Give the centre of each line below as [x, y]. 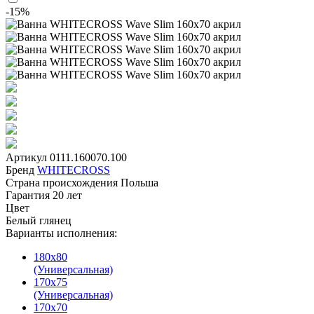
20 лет [67, 195]
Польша [139, 182]
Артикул [26, 157]
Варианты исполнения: [61, 233]
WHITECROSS [74, 170]
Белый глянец [39, 220]
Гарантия [28, 195]
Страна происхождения [62, 182]
